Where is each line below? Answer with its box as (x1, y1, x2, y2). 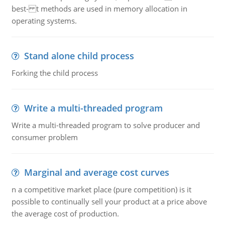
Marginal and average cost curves (24, 166, 169, 178)
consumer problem (11, 132, 78, 142)
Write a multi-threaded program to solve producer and (11, 120, 200, 130)
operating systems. (11, 16, 77, 26)
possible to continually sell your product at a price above (11, 196, 207, 206)
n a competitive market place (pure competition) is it (11, 184, 191, 194)
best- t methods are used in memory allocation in (11, 4, 187, 14)
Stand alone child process (24, 50, 134, 62)
